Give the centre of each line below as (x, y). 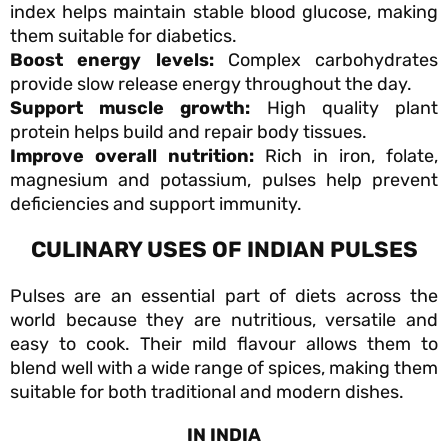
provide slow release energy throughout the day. (211, 84)
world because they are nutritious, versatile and (224, 320)
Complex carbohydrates (325, 60)
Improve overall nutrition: (132, 156)
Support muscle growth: (138, 108)
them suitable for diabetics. (123, 36)
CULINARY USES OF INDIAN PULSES (224, 250)
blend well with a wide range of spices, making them (224, 368)
